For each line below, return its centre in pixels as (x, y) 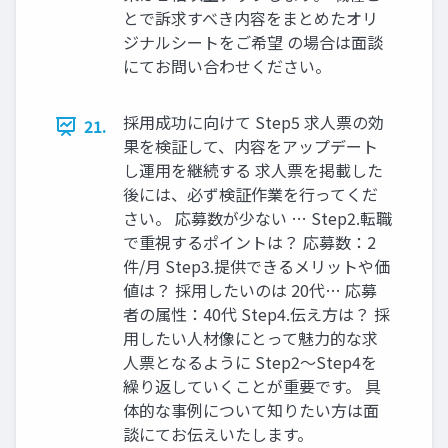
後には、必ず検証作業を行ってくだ (250, 194)
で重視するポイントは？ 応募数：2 (249, 242)
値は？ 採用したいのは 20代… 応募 (250, 290)
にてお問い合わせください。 (227, 66)
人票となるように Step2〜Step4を (250, 362)
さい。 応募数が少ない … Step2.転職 (257, 218)
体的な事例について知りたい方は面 (251, 410)
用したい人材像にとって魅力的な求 (250, 338)
